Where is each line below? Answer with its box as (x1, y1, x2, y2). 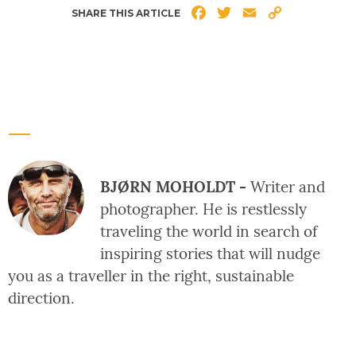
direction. (8, 288, 75, 308)
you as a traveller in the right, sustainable (8, 265, 294, 285)
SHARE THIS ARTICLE (72, 7, 180, 20)
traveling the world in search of (100, 221, 317, 241)
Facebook (208, 5, 268, 21)
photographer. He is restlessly (100, 199, 307, 219)
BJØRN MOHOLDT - (100, 176, 250, 196)
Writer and (250, 176, 325, 196)
